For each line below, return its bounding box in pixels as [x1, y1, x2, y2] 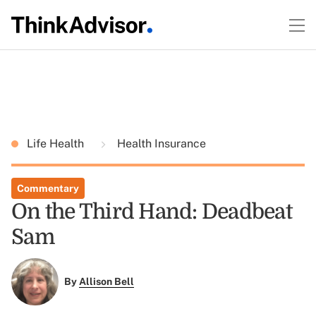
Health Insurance [114, 137, 206, 150]
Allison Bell [78, 276, 134, 288]
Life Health [27, 137, 87, 150]
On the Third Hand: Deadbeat [11, 200, 292, 224]
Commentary [17, 183, 79, 194]
